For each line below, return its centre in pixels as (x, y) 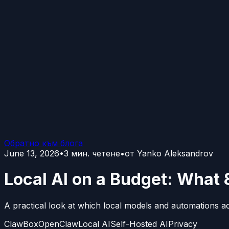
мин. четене (96, 153)
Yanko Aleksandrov (175, 153)
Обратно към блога (43, 143)
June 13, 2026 (32, 153)
